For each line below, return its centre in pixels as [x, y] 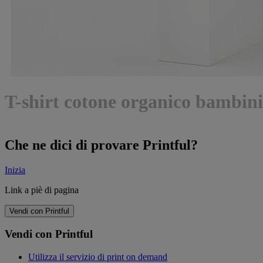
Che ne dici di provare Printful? [101, 145]
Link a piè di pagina [42, 190]
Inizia [15, 170]
